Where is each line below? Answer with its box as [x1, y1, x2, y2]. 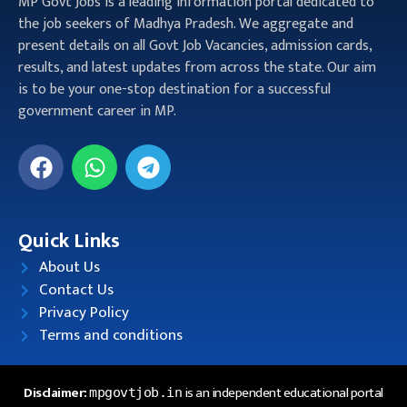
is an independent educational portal [182, 382, 383, 404]
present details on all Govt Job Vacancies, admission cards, [18, 34, 372, 58]
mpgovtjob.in [89, 384, 183, 401]
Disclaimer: [24, 382, 87, 404]
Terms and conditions [38, 323, 183, 348]
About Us [38, 254, 100, 280]
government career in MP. [18, 99, 176, 124]
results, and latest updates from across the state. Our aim [18, 55, 376, 80]
